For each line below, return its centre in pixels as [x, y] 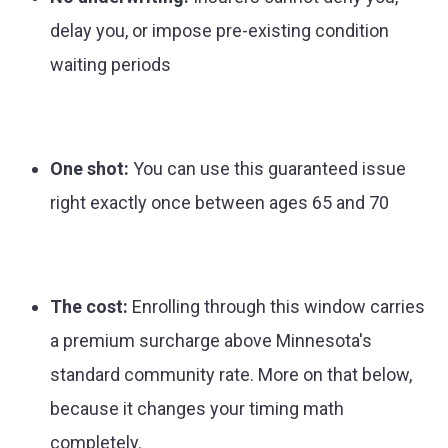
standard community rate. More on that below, [231, 374]
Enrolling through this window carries [276, 306]
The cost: [89, 306]
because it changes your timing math [197, 408]
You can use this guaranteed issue [267, 168]
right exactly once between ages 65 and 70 [219, 202]
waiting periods [110, 64]
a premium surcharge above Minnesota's [211, 340]
